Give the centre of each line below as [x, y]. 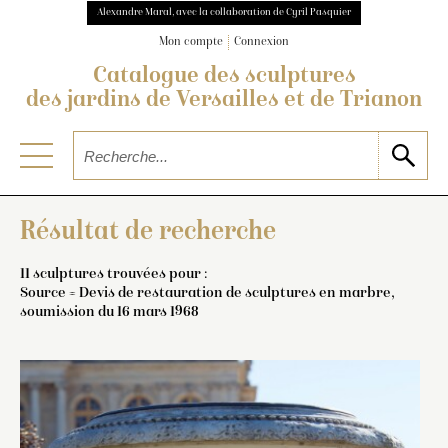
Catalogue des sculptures [224, 77]
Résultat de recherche [148, 232]
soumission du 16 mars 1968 [109, 311]
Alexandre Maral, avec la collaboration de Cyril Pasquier [224, 12]
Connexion [261, 43]
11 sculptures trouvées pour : [113, 273]
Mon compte [191, 43]
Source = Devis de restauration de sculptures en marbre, [207, 292]
